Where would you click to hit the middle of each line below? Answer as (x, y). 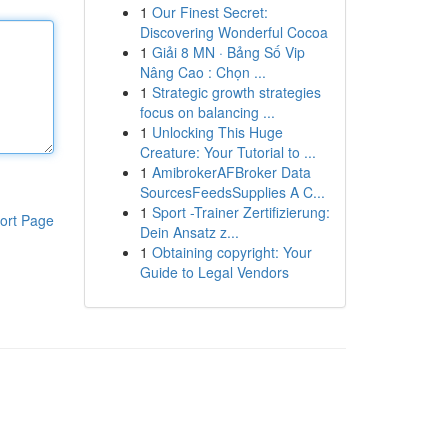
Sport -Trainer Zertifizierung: (240, 212)
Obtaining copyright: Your (231, 252)
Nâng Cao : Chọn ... (202, 72)
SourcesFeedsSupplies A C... (232, 192)
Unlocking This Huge (217, 132)
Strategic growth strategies (236, 92)
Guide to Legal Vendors (214, 272)
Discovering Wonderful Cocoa (233, 32)
